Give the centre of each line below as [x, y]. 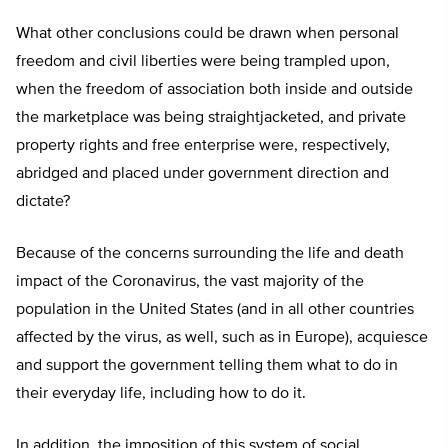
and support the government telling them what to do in [207, 366]
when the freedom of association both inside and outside [214, 90]
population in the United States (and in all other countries [215, 310]
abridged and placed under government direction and [202, 174]
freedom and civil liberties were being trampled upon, [203, 62]
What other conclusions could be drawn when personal [207, 34]
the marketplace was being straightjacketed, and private [211, 118]
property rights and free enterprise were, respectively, [203, 146]
